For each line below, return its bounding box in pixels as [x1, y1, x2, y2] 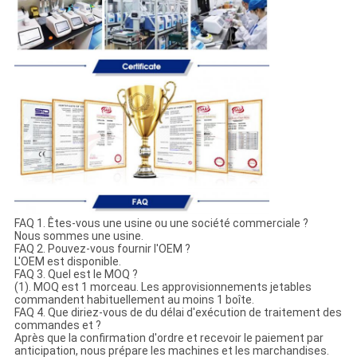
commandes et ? [14, 319, 101, 332]
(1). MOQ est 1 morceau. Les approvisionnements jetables [14, 280, 312, 294]
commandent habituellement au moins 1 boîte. [14, 293, 254, 307]
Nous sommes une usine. [14, 229, 143, 243]
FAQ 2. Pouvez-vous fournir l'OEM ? [14, 242, 190, 256]
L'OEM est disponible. [14, 255, 121, 269]
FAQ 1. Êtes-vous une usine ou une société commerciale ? [14, 217, 308, 230]
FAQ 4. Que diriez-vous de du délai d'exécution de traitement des [14, 306, 342, 320]
